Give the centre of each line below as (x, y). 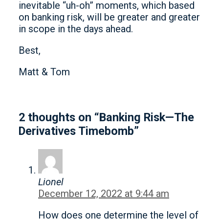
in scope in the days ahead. (76, 29)
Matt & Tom (44, 72)
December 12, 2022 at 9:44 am (104, 194)
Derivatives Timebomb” (79, 131)
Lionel (51, 182)
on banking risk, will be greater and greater (109, 17)
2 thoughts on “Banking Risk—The (106, 117)
